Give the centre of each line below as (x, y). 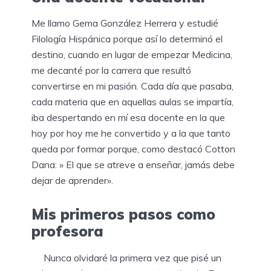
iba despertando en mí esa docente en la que (128, 118)
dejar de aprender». (73, 181)
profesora (67, 231)
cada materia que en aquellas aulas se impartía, (132, 102)
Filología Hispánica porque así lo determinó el (127, 39)
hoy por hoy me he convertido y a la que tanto (131, 133)
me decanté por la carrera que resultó (111, 70)
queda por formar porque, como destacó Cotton (133, 149)
